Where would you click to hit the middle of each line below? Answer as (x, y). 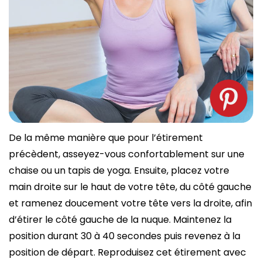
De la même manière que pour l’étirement (106, 138)
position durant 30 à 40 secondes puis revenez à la (125, 236)
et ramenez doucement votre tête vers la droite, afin (130, 204)
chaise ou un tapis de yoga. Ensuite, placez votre (119, 171)
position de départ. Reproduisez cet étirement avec (127, 253)
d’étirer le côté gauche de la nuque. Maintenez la (120, 220)
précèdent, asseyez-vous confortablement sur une (127, 154)
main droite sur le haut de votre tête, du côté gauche (130, 187)
